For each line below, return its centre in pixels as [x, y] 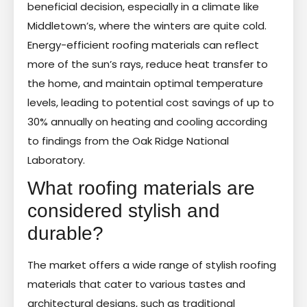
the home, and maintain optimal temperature [145, 83]
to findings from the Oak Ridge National [128, 140]
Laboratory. [56, 160]
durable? [65, 233]
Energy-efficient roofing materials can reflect [143, 45]
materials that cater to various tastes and [136, 284]
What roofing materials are [141, 188]
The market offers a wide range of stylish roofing [152, 265]
